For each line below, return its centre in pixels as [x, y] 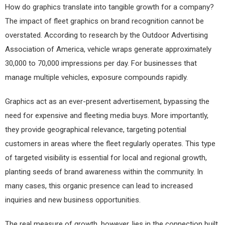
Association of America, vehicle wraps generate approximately [108, 49]
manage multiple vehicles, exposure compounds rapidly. [96, 77]
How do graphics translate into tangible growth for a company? [109, 7]
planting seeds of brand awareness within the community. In [104, 172]
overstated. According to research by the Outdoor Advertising [106, 35]
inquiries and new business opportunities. [73, 200]
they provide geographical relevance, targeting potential [96, 129]
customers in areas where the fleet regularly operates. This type [110, 143]
